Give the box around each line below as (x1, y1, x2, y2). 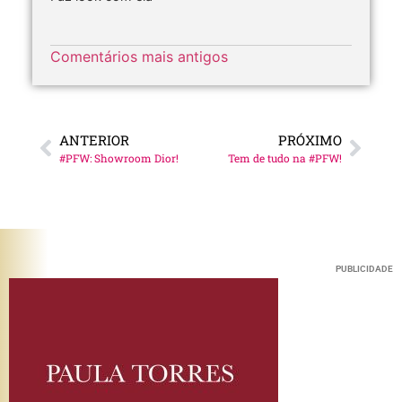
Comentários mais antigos (50, 48, 228, 66)
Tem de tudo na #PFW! (228, 151, 342, 166)
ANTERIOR (59, 131, 129, 150)
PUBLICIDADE (336, 264, 393, 275)
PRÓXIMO (278, 131, 342, 150)
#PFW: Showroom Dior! (59, 151, 179, 166)
